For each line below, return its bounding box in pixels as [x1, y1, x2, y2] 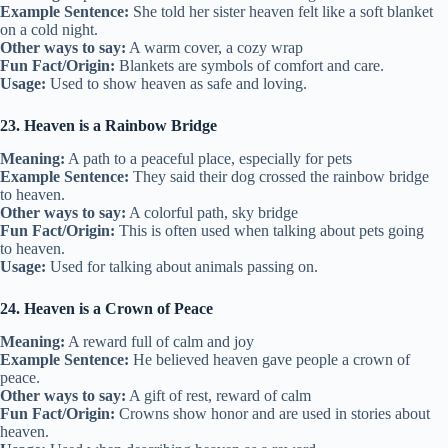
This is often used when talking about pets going [115, 222, 424, 240]
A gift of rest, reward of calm [126, 386, 311, 404]
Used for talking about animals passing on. [46, 258, 318, 276]
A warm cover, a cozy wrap [126, 39, 303, 57]
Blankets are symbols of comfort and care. [115, 57, 384, 75]
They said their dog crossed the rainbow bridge [129, 168, 429, 186]
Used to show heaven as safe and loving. [46, 75, 307, 93]
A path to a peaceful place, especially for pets [65, 150, 352, 168]
